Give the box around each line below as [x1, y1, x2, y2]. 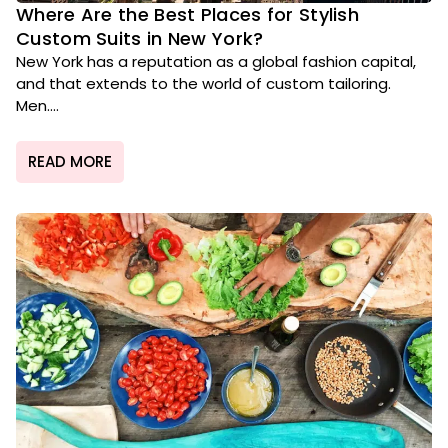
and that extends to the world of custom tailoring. [16, 72, 391, 94]
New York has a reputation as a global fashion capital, [16, 50, 416, 72]
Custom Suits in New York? [16, 25, 264, 51]
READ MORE [28, 151, 112, 173]
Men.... [16, 94, 59, 116]
